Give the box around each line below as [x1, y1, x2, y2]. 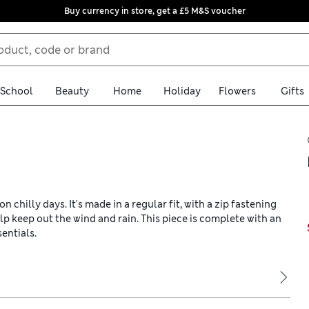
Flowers [219, 84, 256, 97]
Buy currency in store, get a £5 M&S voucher [63, 6, 246, 17]
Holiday [163, 84, 201, 97]
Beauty [54, 84, 89, 97]
